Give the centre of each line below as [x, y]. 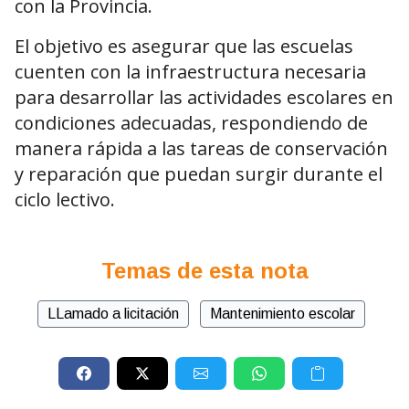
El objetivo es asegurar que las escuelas [184, 47]
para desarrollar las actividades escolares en [204, 98]
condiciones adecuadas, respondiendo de [191, 123]
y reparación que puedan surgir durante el [199, 174]
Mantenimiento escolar [282, 314]
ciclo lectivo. [65, 200]
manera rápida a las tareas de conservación [201, 149]
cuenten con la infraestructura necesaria [190, 72]
